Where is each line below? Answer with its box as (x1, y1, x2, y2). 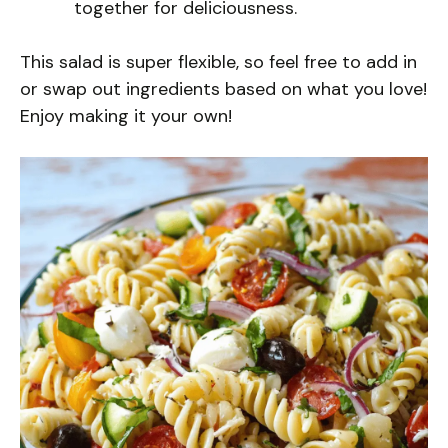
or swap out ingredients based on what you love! (20, 77, 427, 102)
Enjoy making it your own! (20, 104, 232, 129)
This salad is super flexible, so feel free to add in (20, 50, 417, 75)
